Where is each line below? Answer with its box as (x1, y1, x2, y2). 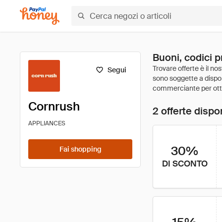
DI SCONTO (162, 158, 208, 169)
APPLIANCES (28, 119, 65, 127)
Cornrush (28, 99, 80, 114)
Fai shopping (59, 145, 102, 154)
